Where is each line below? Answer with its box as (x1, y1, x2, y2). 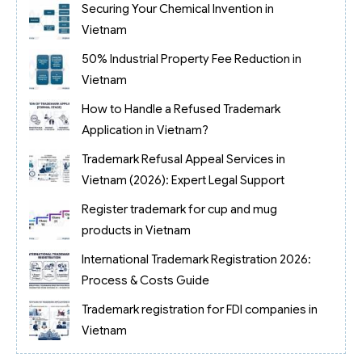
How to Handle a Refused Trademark (81, 101, 280, 116)
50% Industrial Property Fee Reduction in (81, 51, 301, 66)
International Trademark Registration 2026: (81, 251, 311, 267)
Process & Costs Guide (81, 272, 209, 288)
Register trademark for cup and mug (81, 201, 277, 217)
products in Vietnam (81, 222, 191, 238)
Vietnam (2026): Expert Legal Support (81, 172, 284, 187)
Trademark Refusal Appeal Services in (81, 151, 285, 166)
